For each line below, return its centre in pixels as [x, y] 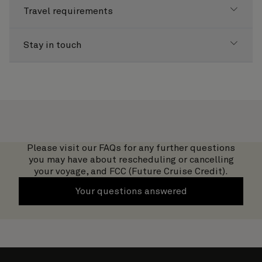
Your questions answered [131, 191]
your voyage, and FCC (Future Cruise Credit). [131, 171]
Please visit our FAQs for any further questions [131, 148]
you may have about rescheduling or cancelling [131, 160]
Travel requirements [68, 11]
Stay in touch [52, 45]
